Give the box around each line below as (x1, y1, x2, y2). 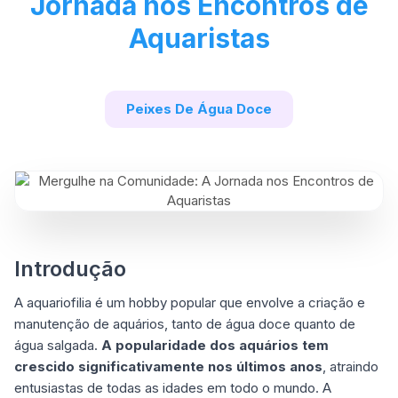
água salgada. (14, 337, 101, 354)
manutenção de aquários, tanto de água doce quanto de (14, 315, 355, 332)
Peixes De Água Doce (126, 100, 272, 117)
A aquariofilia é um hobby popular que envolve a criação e (14, 294, 365, 311)
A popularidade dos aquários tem (101, 337, 329, 354)
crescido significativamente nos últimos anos (14, 358, 322, 375)
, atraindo (322, 358, 378, 375)
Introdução (14, 256, 126, 282)
